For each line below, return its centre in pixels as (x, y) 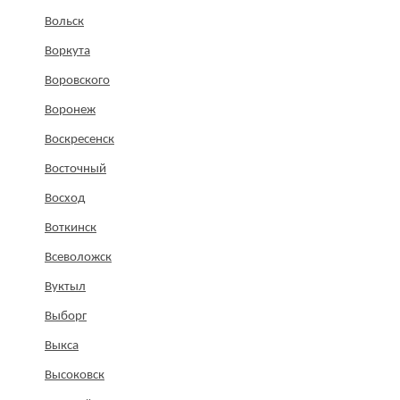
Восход (65, 199)
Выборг (66, 317)
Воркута (67, 52)
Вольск (64, 22)
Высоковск (75, 376)
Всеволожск (78, 258)
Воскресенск (79, 140)
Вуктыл (65, 287)
